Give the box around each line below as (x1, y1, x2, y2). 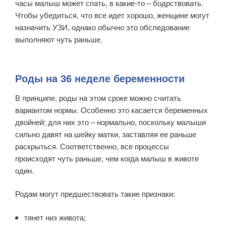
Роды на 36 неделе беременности (15, 70, 185, 85)
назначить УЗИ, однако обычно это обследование (15, 22, 190, 33)
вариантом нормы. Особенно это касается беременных (15, 104, 208, 115)
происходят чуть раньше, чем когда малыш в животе (15, 152, 199, 163)
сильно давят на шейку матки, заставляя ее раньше (15, 128, 196, 139)
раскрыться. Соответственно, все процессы (15, 140, 169, 151)
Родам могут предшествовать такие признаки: (15, 188, 175, 199)
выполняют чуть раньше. (15, 34, 102, 45)
